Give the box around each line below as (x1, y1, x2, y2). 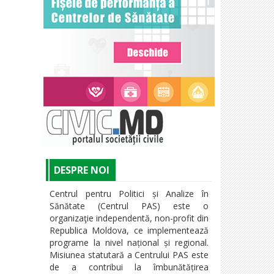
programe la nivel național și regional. (50, 236, 209, 248)
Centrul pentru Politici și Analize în (50, 187, 209, 199)
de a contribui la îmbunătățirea (50, 261, 209, 273)
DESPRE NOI (54, 163, 109, 177)
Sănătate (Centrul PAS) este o (50, 199, 209, 212)
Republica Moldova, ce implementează (50, 224, 209, 236)
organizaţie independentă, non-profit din (50, 212, 209, 224)
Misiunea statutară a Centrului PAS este (50, 248, 209, 261)
